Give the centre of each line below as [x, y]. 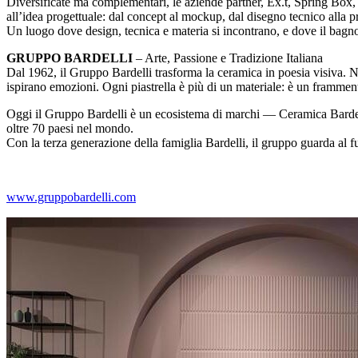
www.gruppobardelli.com [71, 197]
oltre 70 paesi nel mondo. [70, 129]
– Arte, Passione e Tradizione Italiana [228, 58]
